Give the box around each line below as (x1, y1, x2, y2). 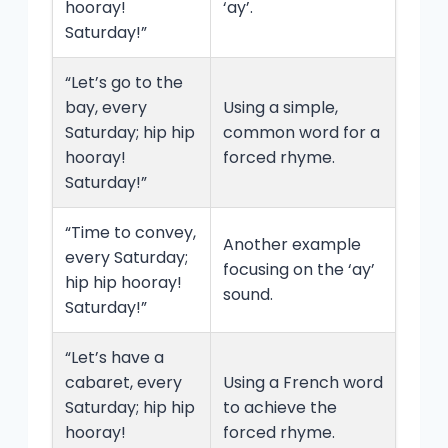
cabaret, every (65, 371, 182, 395)
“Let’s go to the (65, 71, 183, 95)
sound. (223, 283, 273, 307)
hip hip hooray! (65, 271, 182, 295)
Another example (223, 233, 361, 257)
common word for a (223, 121, 380, 145)
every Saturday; (65, 246, 188, 270)
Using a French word (223, 371, 383, 395)
